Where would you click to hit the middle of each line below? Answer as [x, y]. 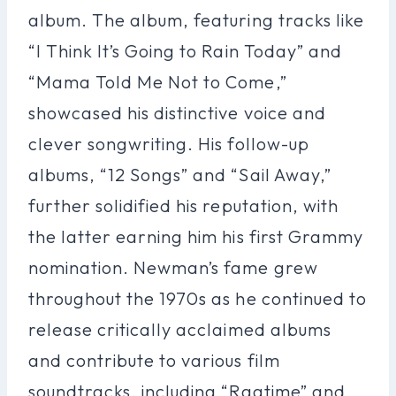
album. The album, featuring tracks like [196, 19]
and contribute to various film [154, 360]
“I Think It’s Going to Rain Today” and [185, 50]
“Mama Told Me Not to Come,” [158, 81]
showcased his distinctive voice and [177, 112]
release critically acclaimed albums [180, 329]
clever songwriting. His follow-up [169, 143]
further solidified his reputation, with [183, 205]
